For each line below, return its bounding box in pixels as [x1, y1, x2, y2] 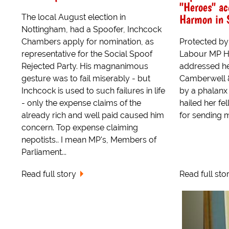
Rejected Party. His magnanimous [21, 61, 148, 72]
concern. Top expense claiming [21, 123, 138, 133]
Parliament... [21, 147, 66, 157]
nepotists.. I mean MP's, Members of [21, 135, 156, 145]
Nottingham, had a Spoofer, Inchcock [21, 25, 162, 35]
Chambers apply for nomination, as [21, 37, 154, 47]
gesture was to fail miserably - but [21, 74, 150, 84]
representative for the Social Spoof [21, 49, 152, 59]
